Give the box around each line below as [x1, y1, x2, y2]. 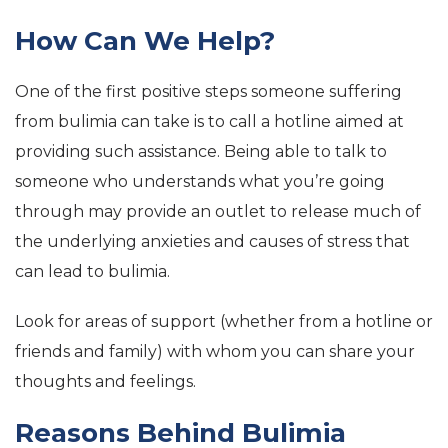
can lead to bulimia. [15, 262, 170, 281]
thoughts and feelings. [15, 372, 196, 391]
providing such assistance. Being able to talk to [15, 142, 387, 161]
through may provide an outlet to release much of [15, 202, 421, 221]
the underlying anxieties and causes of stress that [15, 232, 410, 251]
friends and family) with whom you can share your [15, 342, 415, 361]
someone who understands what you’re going [15, 172, 385, 191]
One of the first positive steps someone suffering [15, 82, 402, 101]
